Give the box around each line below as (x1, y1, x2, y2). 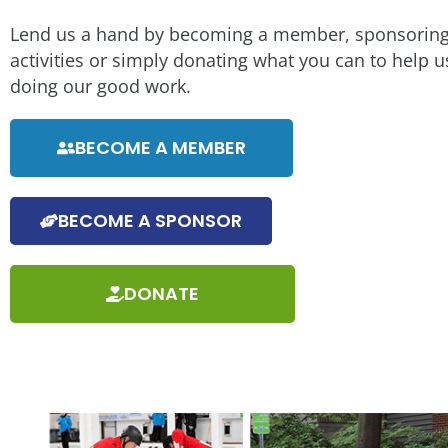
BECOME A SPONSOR (58, 207, 242, 233)
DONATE (124, 280, 199, 306)
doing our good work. (10, 73, 191, 98)
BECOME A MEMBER (75, 134, 246, 160)
